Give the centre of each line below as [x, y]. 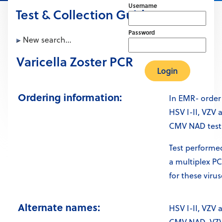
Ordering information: [70, 97]
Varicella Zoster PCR [75, 62]
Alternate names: [59, 207]
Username [143, 6]
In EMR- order [195, 98]
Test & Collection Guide [84, 15]
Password [142, 32]
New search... [46, 40]
